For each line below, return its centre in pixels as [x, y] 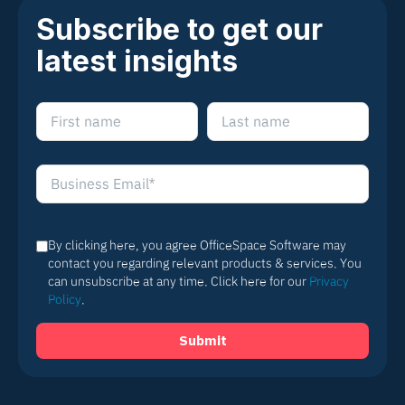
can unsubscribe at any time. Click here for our [179, 281]
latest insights [137, 61]
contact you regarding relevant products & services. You [205, 263]
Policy [65, 299]
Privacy [329, 281]
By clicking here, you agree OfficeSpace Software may [197, 245]
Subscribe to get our [179, 29]
